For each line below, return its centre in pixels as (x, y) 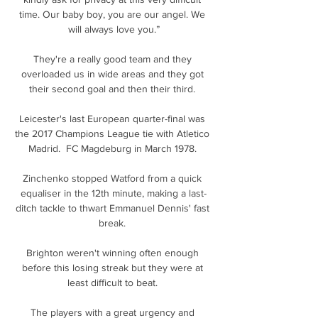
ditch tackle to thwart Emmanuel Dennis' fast (112, 208)
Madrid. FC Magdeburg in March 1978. (114, 148)
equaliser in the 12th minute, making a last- (114, 193)
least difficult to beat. (114, 282)
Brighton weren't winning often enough (112, 252)
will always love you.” (114, 29)
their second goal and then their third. (114, 88)
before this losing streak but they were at (112, 267)
